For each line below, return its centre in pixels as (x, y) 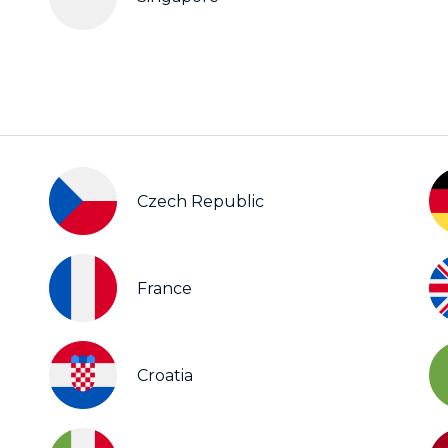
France (164, 288)
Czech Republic (200, 201)
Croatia (165, 375)
